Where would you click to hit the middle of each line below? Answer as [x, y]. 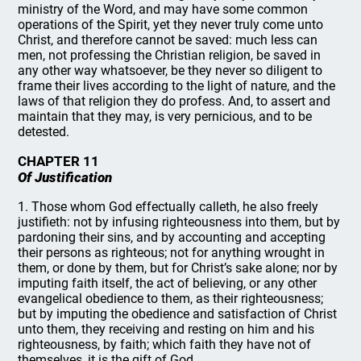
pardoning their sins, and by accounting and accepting [172, 237]
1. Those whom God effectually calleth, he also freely [168, 207]
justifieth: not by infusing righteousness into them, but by [179, 222]
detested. [44, 132]
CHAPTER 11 [59, 161]
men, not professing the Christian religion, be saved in [170, 55]
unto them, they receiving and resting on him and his [166, 329]
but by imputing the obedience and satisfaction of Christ [178, 314]
